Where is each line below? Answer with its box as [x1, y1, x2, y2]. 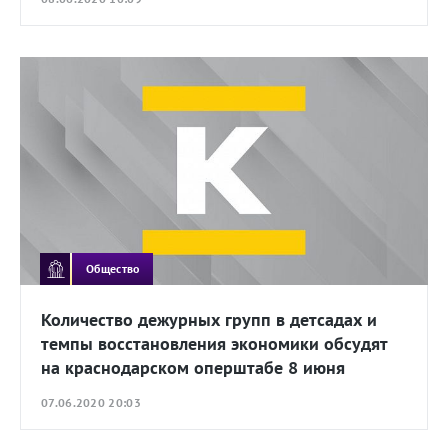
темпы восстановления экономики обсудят [41, 332, 387, 356]
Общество [86, 260, 140, 276]
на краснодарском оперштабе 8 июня [41, 356, 345, 380]
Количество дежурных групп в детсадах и [41, 308, 377, 332]
